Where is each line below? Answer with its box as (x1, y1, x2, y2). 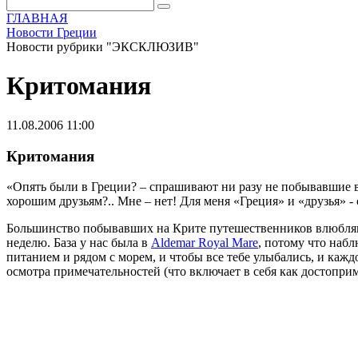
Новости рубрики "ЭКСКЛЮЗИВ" (6, 40, 199, 54)
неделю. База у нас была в (6, 236, 151, 250)
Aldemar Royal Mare (151, 236, 258, 250)
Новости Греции (6, 26, 97, 39)
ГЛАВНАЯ (6, 11, 68, 25)
